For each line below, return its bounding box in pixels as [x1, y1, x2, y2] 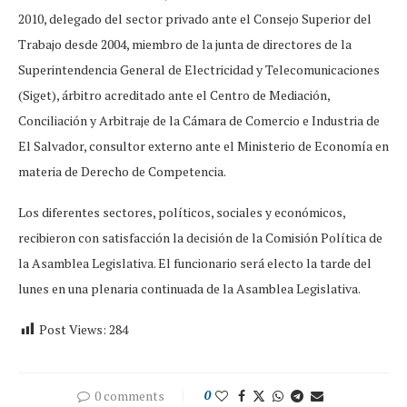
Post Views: [39, 320, 106, 338]
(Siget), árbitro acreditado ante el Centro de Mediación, [18, 85, 330, 104]
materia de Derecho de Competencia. [18, 162, 226, 180]
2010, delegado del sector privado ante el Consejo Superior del [18, 9, 372, 27]
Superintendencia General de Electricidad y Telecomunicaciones [18, 60, 380, 78]
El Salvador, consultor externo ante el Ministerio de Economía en [18, 136, 389, 154]
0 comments [94, 386, 164, 404]
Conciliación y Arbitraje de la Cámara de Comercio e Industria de [18, 111, 380, 129]
